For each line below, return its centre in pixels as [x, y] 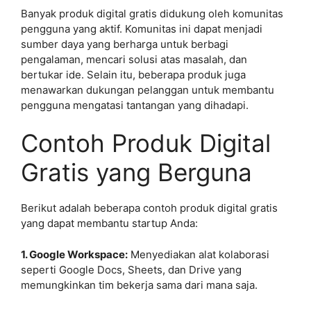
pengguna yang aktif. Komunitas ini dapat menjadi [142, 28]
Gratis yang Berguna [136, 172]
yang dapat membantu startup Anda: [109, 223]
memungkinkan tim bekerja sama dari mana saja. [139, 285]
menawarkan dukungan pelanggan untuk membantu [148, 90]
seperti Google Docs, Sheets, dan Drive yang [131, 269]
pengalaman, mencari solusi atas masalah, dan [134, 59]
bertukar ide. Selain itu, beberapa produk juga [133, 74]
